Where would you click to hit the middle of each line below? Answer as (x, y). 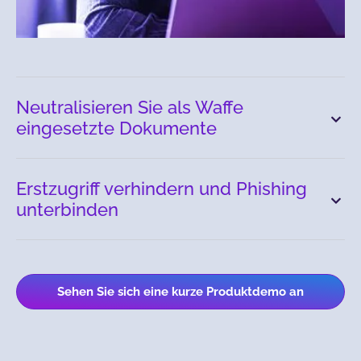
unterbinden (67, 210)
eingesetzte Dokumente (116, 129)
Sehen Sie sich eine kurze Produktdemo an (180, 292)
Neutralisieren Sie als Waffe (130, 108)
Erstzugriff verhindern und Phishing (162, 189)
